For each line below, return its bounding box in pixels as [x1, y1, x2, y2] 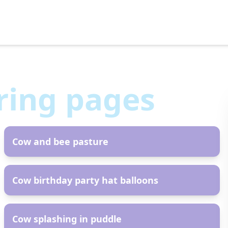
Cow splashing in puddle [12, 213, 122, 225]
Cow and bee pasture [12, 135, 108, 148]
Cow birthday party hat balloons [12, 174, 158, 186]
